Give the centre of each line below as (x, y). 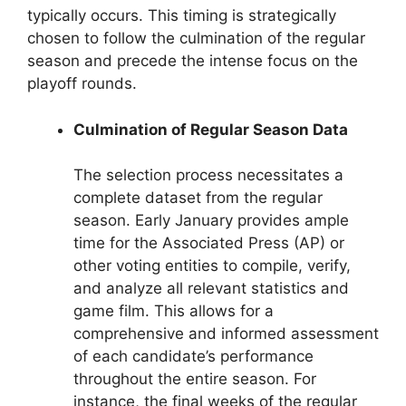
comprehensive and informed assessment (226, 334)
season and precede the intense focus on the (193, 61)
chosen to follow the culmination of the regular (196, 39)
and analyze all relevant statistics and (211, 289)
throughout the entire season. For (195, 379)
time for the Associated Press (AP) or (209, 243)
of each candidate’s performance (193, 357)
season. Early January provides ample (211, 221)
